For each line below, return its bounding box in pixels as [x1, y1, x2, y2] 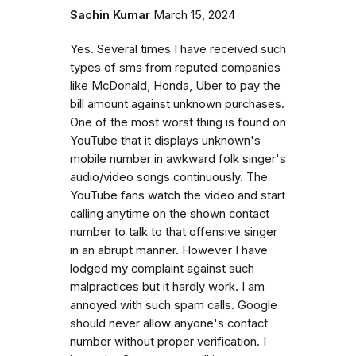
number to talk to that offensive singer [70, 224, 277, 239]
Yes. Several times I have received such [70, 41, 286, 56]
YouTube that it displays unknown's [70, 133, 261, 148]
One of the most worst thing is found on [70, 114, 286, 130]
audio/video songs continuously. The [70, 169, 268, 184]
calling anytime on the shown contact [70, 206, 269, 221]
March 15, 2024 [153, 7, 235, 22]
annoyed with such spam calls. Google [70, 297, 277, 312]
